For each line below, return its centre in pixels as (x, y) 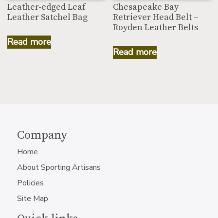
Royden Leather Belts (156, 28)
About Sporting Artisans (59, 167)
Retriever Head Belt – (156, 18)
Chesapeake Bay (146, 7)
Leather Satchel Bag (47, 18)
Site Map (33, 199)
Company (42, 135)
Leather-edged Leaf (46, 7)
